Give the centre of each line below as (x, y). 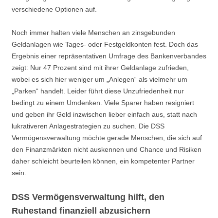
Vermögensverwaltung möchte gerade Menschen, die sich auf (107, 138)
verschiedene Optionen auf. (54, 9)
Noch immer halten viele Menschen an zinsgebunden (93, 33)
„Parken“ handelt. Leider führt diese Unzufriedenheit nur (98, 91)
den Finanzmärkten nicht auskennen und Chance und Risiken (107, 150)
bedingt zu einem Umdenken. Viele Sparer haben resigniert (103, 103)
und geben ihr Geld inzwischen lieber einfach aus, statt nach (104, 115)
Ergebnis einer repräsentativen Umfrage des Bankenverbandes (109, 56)
